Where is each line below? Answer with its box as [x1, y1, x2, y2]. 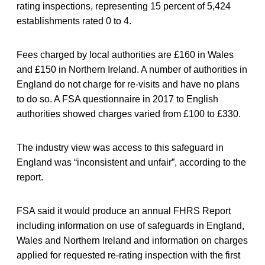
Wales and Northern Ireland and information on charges [17, 235, 248, 245]
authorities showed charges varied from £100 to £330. [17, 108, 241, 119]
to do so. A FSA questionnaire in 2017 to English [17, 93, 218, 104]
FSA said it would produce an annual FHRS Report [17, 205, 231, 216]
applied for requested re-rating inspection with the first [17, 250, 240, 260]
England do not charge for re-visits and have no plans [17, 79, 240, 89]
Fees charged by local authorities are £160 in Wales [17, 49, 234, 60]
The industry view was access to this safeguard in [17, 142, 224, 153]
